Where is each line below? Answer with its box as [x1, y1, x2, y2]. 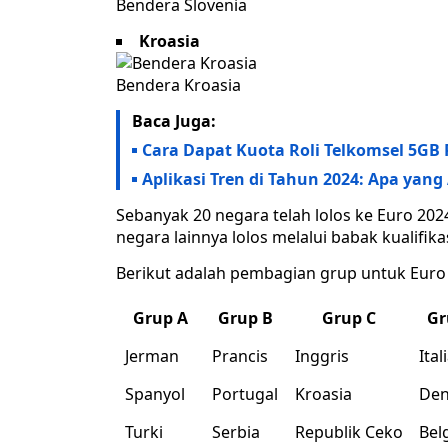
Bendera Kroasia [116, 74, 241, 97]
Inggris [295, 345, 349, 368]
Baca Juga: [132, 110, 216, 133]
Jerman [125, 345, 179, 368]
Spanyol [125, 383, 185, 406]
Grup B [218, 307, 273, 330]
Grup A [133, 307, 188, 330]
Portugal [212, 383, 278, 406]
